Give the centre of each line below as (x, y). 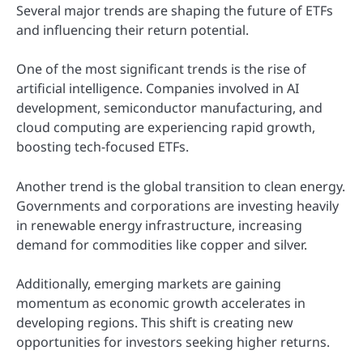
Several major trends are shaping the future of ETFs (175, 11)
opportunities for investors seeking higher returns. (173, 342)
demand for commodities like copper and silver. (162, 244)
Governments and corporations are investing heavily (177, 205)
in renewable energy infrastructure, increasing (159, 225)
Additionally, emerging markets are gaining (149, 283)
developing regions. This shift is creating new (155, 322)
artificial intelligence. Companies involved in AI (158, 89)
